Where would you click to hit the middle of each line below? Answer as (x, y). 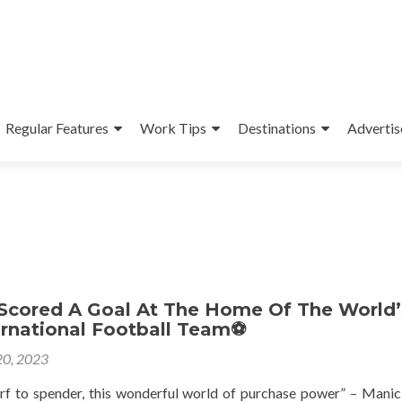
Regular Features (57, 128)
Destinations (276, 128)
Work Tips (173, 128)
